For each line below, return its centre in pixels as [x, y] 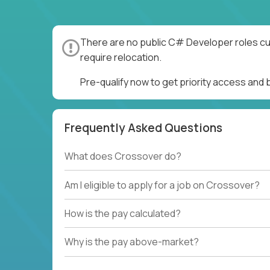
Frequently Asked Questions [143, 128]
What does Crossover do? [123, 156]
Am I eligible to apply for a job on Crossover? [162, 185]
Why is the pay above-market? [132, 242]
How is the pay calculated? [123, 213]
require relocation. [121, 57]
